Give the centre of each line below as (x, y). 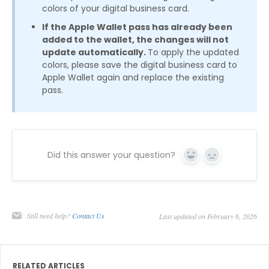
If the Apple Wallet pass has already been (137, 27)
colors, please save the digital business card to (140, 65)
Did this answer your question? (111, 155)
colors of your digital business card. (116, 8)
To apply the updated (193, 52)
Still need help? (50, 215)
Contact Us (88, 215)
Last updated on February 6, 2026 (208, 216)
